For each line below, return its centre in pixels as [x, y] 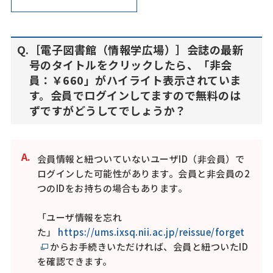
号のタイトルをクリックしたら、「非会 [130, 65]
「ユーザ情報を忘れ [80, 217]
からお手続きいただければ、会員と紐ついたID [148, 246]
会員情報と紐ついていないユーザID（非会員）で [141, 159]
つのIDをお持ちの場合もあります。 [112, 188]
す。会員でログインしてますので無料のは [135, 95]
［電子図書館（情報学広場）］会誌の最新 [136, 49]
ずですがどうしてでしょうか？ [108, 110]
